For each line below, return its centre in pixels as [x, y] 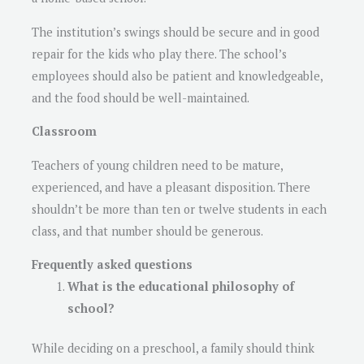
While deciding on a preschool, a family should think [173, 349]
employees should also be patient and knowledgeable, [177, 76]
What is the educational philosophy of [180, 287]
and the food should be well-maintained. [141, 97]
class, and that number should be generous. [147, 231]
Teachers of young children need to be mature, [157, 165]
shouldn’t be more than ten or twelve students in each [179, 209]
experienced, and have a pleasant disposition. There [171, 187]
